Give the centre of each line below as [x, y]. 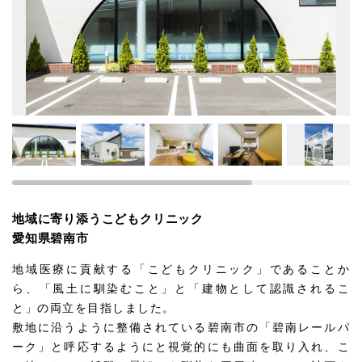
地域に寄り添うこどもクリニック [108, 219]
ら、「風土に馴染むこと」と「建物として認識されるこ [181, 288]
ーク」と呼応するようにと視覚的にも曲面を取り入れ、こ [181, 347]
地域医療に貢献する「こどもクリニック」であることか [181, 269]
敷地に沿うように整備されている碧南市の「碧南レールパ [181, 327]
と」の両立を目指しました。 [94, 308]
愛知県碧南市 [51, 238]
